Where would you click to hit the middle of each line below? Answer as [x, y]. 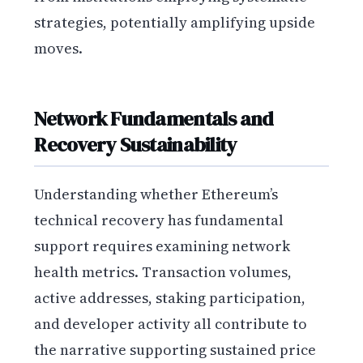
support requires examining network [162, 246]
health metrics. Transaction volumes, [163, 271]
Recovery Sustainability [136, 145]
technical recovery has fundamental [159, 220]
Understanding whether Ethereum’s [156, 194]
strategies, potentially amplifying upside [175, 22]
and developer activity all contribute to [171, 323]
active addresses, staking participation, [170, 297]
